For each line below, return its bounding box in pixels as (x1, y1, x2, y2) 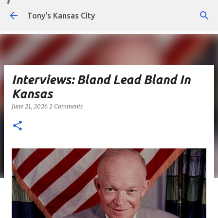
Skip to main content (73, 8, 145, 17)
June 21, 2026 (12, 103, 49, 110)
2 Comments (49, 103, 83, 110)
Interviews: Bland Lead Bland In (12, 73, 190, 87)
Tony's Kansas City (27, 11, 95, 20)
